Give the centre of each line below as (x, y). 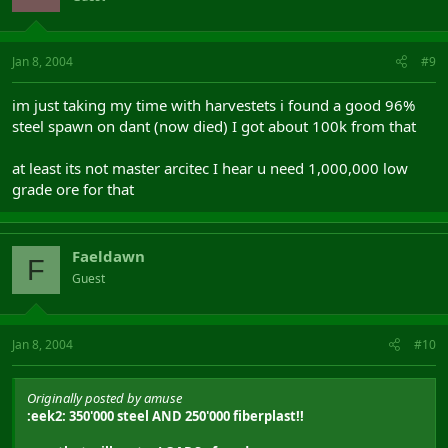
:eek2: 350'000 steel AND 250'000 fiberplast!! (165, 415)
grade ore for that (73, 189)
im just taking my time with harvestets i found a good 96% (213, 105)
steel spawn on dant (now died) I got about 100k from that (214, 126)
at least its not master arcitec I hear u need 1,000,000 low (210, 168)
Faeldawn (108, 256)
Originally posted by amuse (104, 397)
